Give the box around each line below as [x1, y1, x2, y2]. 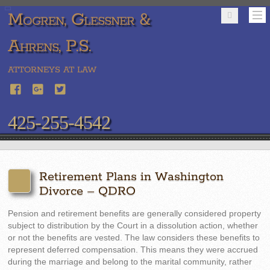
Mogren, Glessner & [8, 9, 151, 31]
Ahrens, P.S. [8, 36, 92, 57]
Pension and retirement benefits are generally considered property [8, 209, 262, 219]
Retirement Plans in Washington [39, 169, 224, 185]
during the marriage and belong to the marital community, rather [8, 257, 253, 267]
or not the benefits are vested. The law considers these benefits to [8, 233, 260, 243]
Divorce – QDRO [39, 184, 136, 199]
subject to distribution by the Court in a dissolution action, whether [8, 221, 259, 231]
